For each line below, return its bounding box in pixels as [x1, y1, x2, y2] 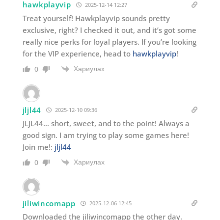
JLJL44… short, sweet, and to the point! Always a [22, 118, 190, 129]
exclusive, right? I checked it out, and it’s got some [22, 25, 196, 35]
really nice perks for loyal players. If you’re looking [22, 36, 196, 47]
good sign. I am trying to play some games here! [22, 130, 189, 140]
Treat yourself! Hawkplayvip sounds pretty [22, 13, 170, 23]
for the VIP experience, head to [22, 48, 133, 58]
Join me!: [22, 142, 55, 152]
